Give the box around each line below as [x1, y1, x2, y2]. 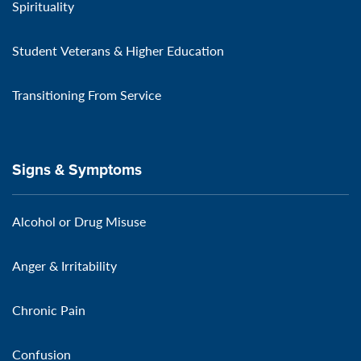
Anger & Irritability [12, 255, 117, 275]
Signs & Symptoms [12, 157, 142, 180]
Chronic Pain [12, 300, 85, 319]
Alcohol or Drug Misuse [12, 211, 146, 230]
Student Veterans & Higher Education [12, 40, 224, 60]
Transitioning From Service [12, 85, 161, 104]
